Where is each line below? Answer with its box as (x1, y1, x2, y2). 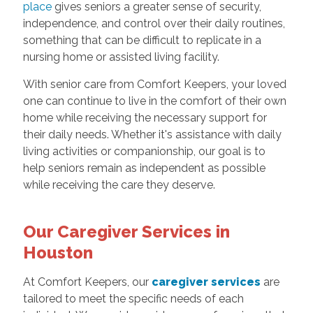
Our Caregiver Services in (22, 221, 230, 242)
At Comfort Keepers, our (22, 275, 152, 289)
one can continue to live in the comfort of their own (22, 94, 286, 108)
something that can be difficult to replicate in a (22, 34, 261, 48)
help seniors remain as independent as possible (22, 161, 265, 175)
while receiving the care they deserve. (22, 178, 215, 192)
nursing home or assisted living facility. (22, 50, 219, 64)
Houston (22, 242, 93, 263)
